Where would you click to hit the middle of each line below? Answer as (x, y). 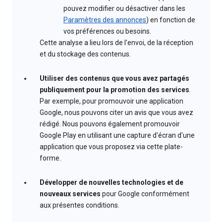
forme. (50, 158)
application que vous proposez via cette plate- (111, 147)
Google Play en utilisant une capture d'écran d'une (117, 136)
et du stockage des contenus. (85, 54)
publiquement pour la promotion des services (114, 90)
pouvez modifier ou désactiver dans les (124, 9)
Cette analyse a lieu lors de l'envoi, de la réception (116, 43)
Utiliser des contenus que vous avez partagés (114, 79)
